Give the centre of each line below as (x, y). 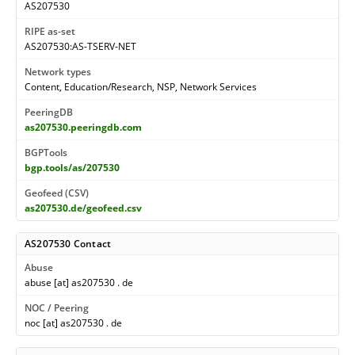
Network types (58, 72)
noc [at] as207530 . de (73, 323)
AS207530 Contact (68, 244)
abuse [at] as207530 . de (79, 282)
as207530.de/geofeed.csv (83, 208)
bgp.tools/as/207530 (72, 168)
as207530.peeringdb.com (83, 127)
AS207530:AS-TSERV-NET (80, 46)
